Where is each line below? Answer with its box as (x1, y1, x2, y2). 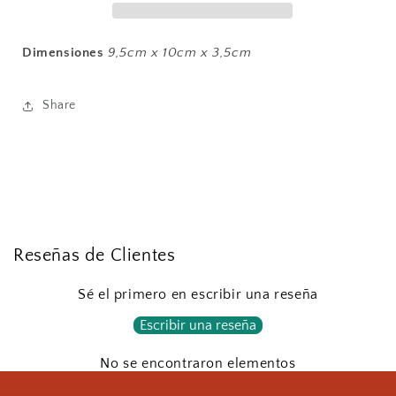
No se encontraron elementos (100, 354, 296, 371)
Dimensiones (22, 44, 104, 60)
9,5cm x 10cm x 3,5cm (108, 44, 252, 60)
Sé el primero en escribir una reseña (78, 286, 318, 302)
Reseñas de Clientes (13, 245, 176, 265)
